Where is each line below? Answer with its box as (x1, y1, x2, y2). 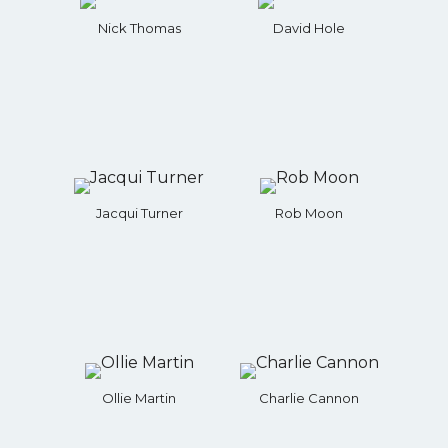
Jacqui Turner (95, 204, 183, 221)
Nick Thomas (97, 19, 181, 36)
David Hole (273, 19, 345, 36)
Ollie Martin (102, 389, 176, 406)
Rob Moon (275, 204, 343, 221)
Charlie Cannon (259, 389, 359, 406)
